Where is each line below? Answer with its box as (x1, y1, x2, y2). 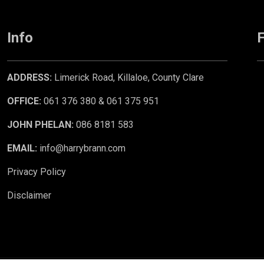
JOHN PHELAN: (7, 118, 74, 130)
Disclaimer (7, 189, 52, 201)
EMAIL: (7, 142, 38, 154)
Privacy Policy (7, 166, 67, 177)
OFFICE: (7, 95, 42, 107)
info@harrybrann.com (37, 142, 126, 154)
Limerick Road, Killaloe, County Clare (52, 71, 204, 83)
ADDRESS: (7, 71, 52, 83)
